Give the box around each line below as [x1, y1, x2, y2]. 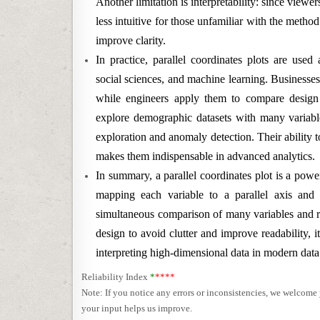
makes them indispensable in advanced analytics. [96, 150, 315, 162]
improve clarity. [96, 34, 166, 46]
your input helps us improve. [81, 303, 192, 314]
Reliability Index [81, 271, 150, 282]
